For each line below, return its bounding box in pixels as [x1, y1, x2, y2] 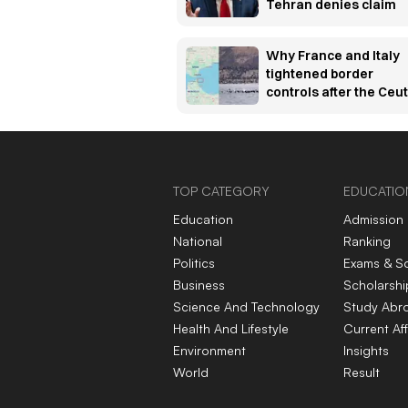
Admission [342, 211, 403, 228]
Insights [342, 342, 389, 359]
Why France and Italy [266, 47, 400, 65]
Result [342, 364, 380, 381]
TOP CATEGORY [173, 183, 270, 199]
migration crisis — [266, 102, 381, 119]
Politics [173, 255, 215, 271]
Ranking [342, 233, 391, 250]
